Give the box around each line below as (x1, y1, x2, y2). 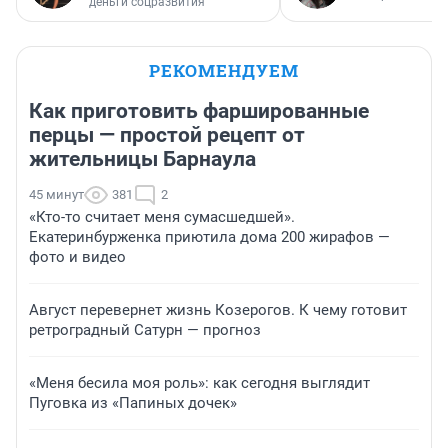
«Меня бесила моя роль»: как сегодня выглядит (29, 373, 370, 392)
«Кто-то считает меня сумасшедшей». (29, 207, 295, 226)
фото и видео (29, 247, 126, 266)
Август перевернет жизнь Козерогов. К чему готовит (29, 300, 407, 319)
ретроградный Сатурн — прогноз (29, 320, 261, 339)
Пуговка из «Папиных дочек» (29, 393, 237, 412)
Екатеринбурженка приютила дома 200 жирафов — (29, 227, 390, 246)
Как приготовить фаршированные (29, 98, 369, 123)
